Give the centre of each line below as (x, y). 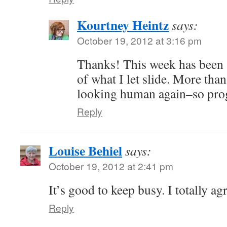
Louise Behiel (85, 150)
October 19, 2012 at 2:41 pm (111, 166)
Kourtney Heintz (123, 25)
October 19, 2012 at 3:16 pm (139, 40)
